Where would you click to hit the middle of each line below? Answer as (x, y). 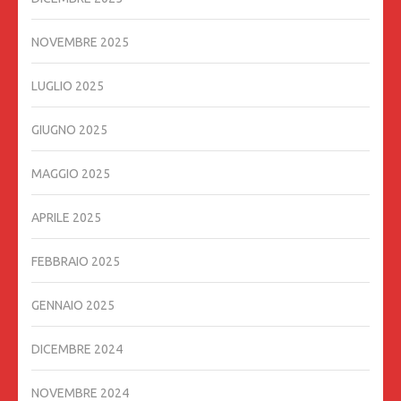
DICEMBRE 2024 (77, 350)
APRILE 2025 (66, 218)
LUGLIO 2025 (68, 86)
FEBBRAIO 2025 (76, 262)
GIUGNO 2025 (69, 130)
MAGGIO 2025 (71, 174)
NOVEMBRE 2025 (80, 43)
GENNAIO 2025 (73, 306)
